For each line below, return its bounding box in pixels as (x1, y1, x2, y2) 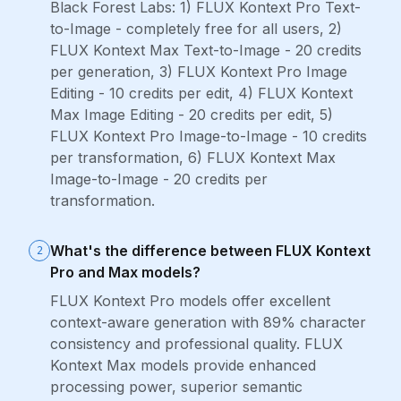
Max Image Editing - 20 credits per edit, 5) (50, 106, 333, 124)
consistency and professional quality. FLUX (50, 335, 343, 353)
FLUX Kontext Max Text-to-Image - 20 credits (50, 41, 362, 59)
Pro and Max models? (50, 263, 200, 281)
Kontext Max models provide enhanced (50, 356, 316, 374)
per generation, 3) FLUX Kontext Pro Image (50, 63, 347, 81)
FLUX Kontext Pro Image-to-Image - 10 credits (50, 127, 367, 145)
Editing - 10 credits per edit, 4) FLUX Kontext (50, 84, 353, 102)
